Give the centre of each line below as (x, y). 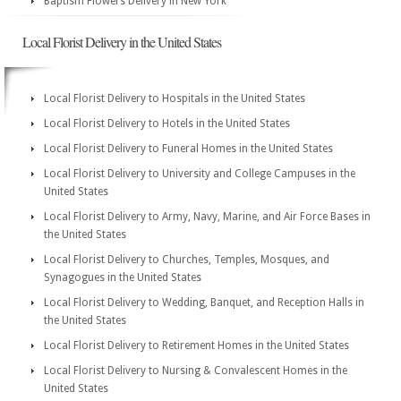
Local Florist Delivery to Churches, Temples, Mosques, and (187, 260)
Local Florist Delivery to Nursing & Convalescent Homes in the (196, 371)
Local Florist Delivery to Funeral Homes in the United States (188, 149)
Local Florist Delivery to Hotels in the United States (167, 124)
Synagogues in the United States (123, 277)
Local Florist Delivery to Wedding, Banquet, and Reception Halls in (204, 303)
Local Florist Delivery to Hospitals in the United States (175, 98)
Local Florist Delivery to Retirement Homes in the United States (196, 346)
